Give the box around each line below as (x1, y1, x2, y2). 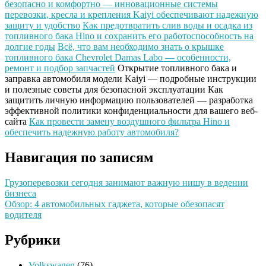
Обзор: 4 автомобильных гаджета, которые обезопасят (5, 199, 224, 210)
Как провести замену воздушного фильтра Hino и (29, 116, 230, 127)
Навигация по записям (5, 150, 153, 166)
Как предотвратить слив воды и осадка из (83, 20, 252, 31)
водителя (5, 210, 42, 220)
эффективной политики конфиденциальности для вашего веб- (5, 106, 258, 116)
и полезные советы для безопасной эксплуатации (5, 84, 205, 95)
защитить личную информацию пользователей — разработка (5, 95, 253, 106)
